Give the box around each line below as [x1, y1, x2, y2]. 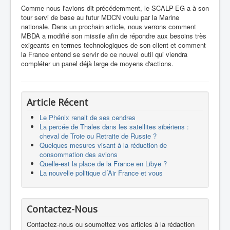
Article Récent [27, 96, 88, 108]
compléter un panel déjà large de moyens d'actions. [21, 59, 174, 68]
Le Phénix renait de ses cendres [40, 112, 136, 122]
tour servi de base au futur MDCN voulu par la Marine [21, 12, 179, 22]
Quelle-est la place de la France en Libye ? [40, 159, 167, 168]
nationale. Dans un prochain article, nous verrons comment [21, 22, 196, 31]
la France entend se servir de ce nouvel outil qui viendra [21, 49, 187, 59]
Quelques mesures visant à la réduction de [40, 140, 167, 150]
